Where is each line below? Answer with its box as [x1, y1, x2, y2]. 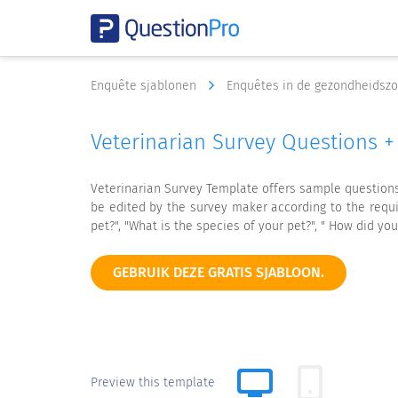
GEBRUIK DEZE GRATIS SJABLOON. [113, 264, 324, 281]
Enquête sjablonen [91, 78, 200, 93]
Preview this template [91, 375, 215, 390]
